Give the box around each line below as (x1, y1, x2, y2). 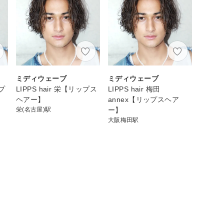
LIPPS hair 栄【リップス (16, 84, 97, 93)
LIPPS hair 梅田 (108, 84, 160, 93)
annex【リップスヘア (108, 95, 179, 103)
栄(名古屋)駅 (16, 105, 51, 113)
